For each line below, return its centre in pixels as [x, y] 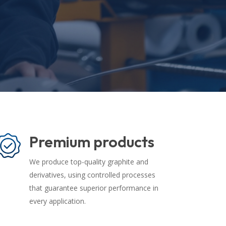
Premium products [92, 142]
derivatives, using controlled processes [92, 175]
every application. [58, 201]
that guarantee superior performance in [94, 188]
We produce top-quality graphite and [89, 162]
